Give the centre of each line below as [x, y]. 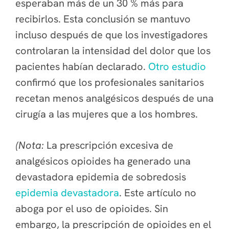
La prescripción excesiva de [110, 145]
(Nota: [31, 145]
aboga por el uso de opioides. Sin [92, 209]
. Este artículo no [158, 193]
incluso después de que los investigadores [111, 35]
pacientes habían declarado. [82, 66]
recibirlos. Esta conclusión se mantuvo [103, 19]
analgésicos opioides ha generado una [103, 161]
